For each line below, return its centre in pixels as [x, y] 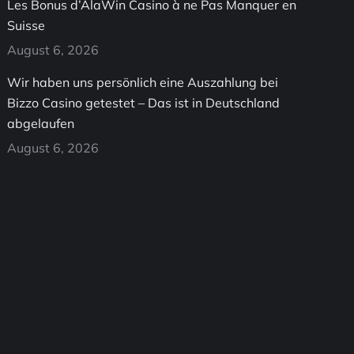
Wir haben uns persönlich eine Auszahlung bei [143, 82]
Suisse [26, 25]
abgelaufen [41, 123]
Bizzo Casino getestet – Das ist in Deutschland [144, 103]
